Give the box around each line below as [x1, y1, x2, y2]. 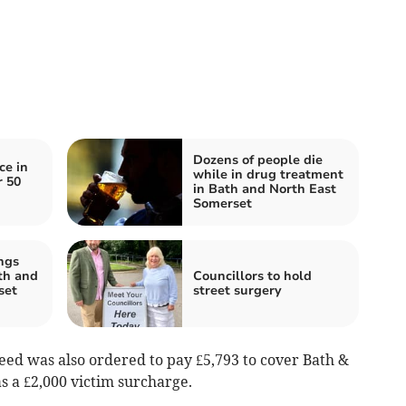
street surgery [193, 282, 282, 300]
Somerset [193, 195, 252, 213]
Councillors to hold [193, 267, 312, 285]
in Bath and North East [193, 180, 336, 198]
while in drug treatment [193, 166, 343, 184]
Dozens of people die [193, 151, 323, 169]
